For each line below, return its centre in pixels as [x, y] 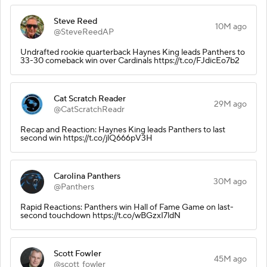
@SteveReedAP [84, 32]
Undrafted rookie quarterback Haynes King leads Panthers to [133, 52]
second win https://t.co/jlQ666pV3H [86, 138]
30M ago [230, 181]
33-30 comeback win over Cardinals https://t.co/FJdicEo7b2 [130, 60]
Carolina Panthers [87, 176]
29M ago [230, 104]
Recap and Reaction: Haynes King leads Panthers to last [123, 130]
